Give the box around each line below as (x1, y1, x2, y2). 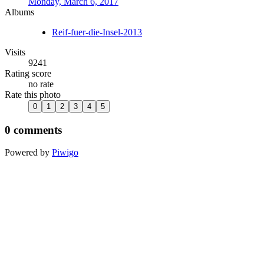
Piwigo (52, 147, 78, 158)
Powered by (5, 147, 52, 158)
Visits (5, 47, 25, 57)
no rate (28, 78, 54, 89)
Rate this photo (5, 89, 61, 100)
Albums (5, 6, 34, 17)
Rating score (5, 68, 51, 78)
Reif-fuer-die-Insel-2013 (52, 27, 142, 37)
